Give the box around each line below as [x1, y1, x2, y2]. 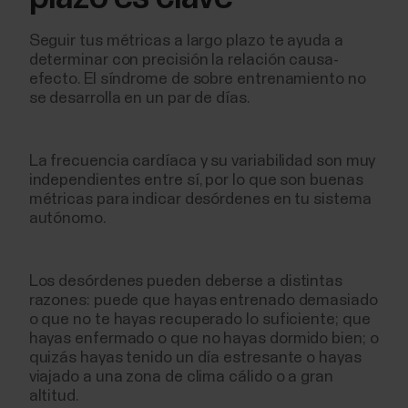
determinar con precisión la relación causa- [28, 51, 339, 68]
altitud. [28, 387, 79, 404]
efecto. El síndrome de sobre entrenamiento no [28, 70, 366, 87]
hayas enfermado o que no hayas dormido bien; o [28, 330, 379, 347]
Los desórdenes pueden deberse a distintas [28, 272, 342, 290]
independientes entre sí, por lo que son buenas [28, 171, 363, 189]
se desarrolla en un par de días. [28, 89, 250, 107]
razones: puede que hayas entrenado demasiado [28, 291, 378, 309]
